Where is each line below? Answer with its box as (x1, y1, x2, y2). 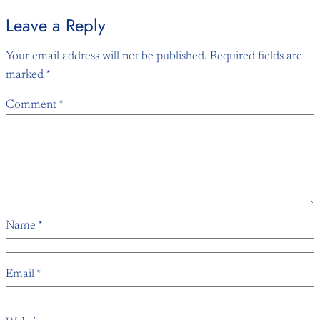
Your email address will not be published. (6, 50, 207, 62)
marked (6, 69, 46, 81)
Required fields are (210, 50, 302, 62)
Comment (6, 99, 59, 111)
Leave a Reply (6, 12, 106, 38)
